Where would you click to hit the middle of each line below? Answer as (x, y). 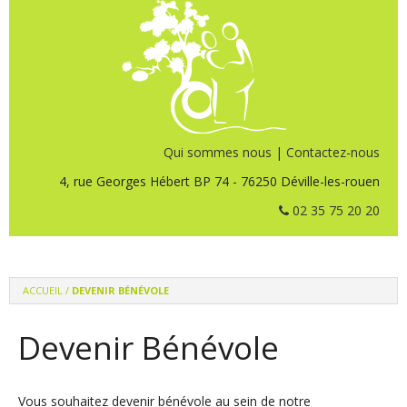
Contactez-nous (333, 152)
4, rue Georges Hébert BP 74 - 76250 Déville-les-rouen (219, 181)
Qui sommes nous (218, 152)
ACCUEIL (43, 290)
